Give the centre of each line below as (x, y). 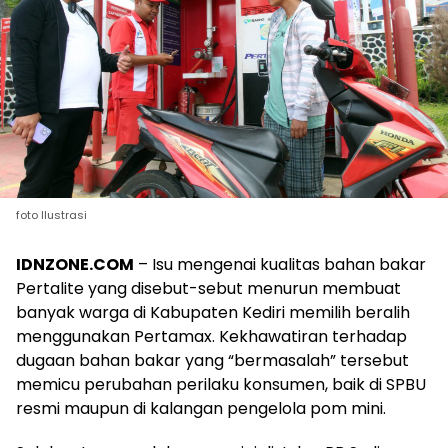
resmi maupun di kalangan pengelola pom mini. (201, 409)
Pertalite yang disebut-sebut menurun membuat (208, 289)
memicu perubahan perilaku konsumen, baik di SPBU (221, 385)
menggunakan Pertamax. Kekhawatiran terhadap (211, 337)
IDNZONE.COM (75, 265)
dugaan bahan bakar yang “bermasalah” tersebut (212, 361)
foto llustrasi (51, 215)
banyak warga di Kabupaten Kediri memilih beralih (213, 313)
